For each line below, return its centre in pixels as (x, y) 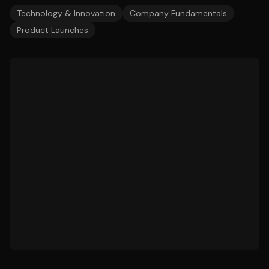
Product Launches (53, 30)
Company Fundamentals (178, 13)
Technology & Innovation (66, 13)
